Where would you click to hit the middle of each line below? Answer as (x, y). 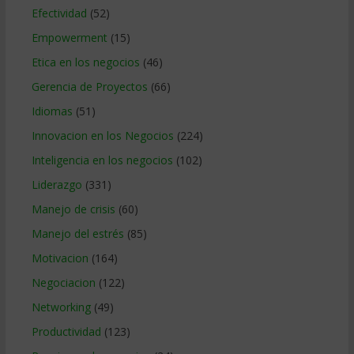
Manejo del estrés (77, 233)
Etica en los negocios (85, 62)
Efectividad (59, 13)
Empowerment (69, 37)
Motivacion (60, 258)
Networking (61, 307)
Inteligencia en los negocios (102, 160)
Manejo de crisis (73, 209)
